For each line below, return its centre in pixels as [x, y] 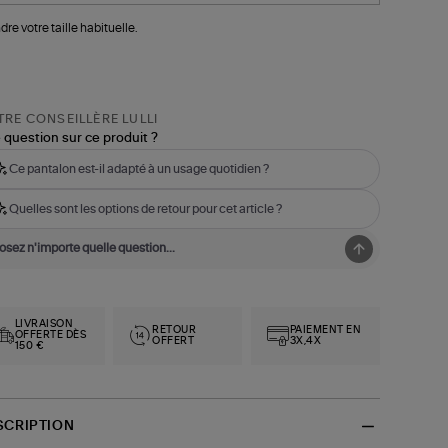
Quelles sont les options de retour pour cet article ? [145, 208]
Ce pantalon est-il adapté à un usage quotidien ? [138, 168]
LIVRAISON [44, 324]
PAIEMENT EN [325, 329]
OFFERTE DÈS [50, 335]
